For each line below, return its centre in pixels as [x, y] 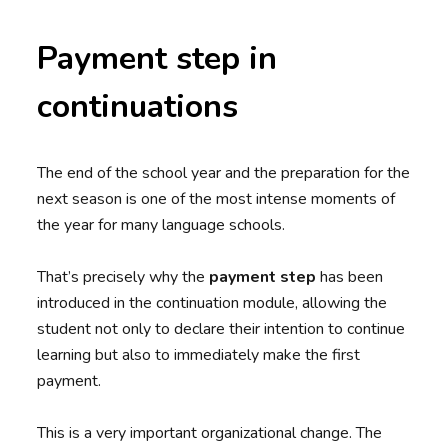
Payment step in [157, 59]
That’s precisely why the [123, 277]
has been [350, 277]
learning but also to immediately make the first [199, 355]
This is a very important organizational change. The [210, 433]
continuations [138, 107]
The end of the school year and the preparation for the [224, 173]
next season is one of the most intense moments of [216, 199]
